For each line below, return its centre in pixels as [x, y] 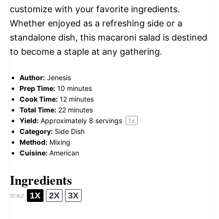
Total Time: [38, 110]
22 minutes [76, 110]
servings [109, 121]
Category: [36, 131]
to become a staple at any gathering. [86, 52]
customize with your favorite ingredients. [95, 9]
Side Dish [70, 131]
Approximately [65, 121]
